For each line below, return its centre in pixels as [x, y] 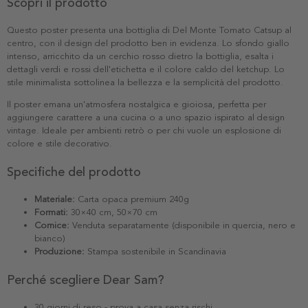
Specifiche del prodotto [74, 172]
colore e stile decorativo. [59, 143]
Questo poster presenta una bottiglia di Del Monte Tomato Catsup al [149, 30]
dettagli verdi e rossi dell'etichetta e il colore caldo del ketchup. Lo [146, 69]
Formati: [51, 212]
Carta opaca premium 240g [132, 199]
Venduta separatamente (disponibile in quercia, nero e [183, 225]
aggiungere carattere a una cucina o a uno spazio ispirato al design [146, 117]
